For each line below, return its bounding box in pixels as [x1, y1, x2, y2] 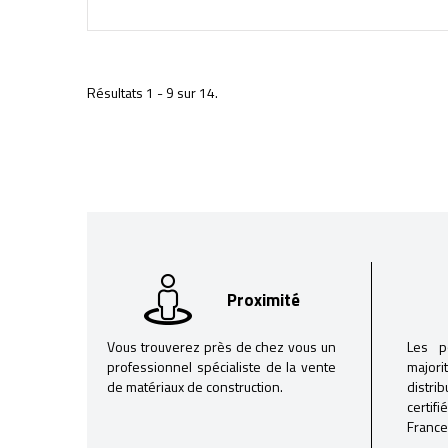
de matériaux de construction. [107, 376, 283, 397]
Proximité [226, 286, 300, 313]
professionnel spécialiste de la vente [107, 356, 336, 377]
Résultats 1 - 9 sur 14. [87, 82, 218, 103]
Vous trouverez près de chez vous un [107, 336, 336, 357]
